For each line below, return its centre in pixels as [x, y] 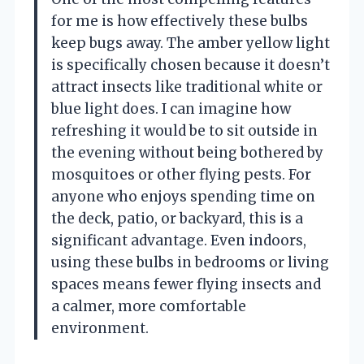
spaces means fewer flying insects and [186, 284]
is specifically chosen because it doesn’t [191, 65]
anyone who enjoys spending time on [183, 196]
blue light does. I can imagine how [171, 108]
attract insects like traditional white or [187, 87]
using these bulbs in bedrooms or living [190, 262]
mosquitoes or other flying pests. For [181, 174]
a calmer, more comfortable [149, 306]
